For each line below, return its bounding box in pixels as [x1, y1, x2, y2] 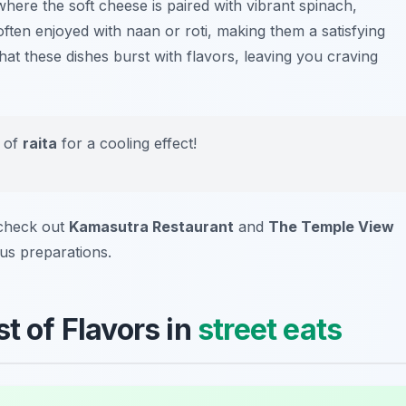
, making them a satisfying [208, 22, 385, 41]
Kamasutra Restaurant [69, 217, 234, 237]
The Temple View [268, 217, 394, 237]
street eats [198, 312, 343, 348]
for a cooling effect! [57, 134, 197, 153]
